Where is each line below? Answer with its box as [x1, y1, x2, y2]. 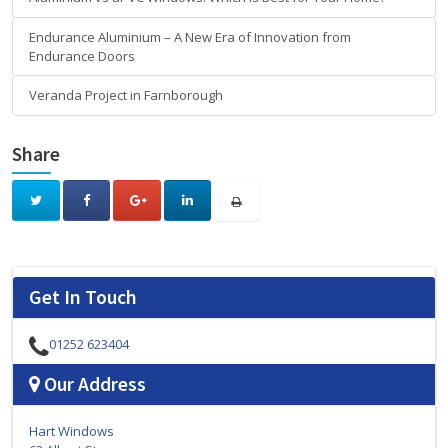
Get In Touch [29, 285, 138, 310]
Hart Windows [29, 421, 115, 440]
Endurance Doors [29, 46, 136, 65]
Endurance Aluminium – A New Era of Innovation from [29, 27, 352, 46]
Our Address [44, 371, 147, 396]
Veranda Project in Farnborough [29, 86, 224, 105]
